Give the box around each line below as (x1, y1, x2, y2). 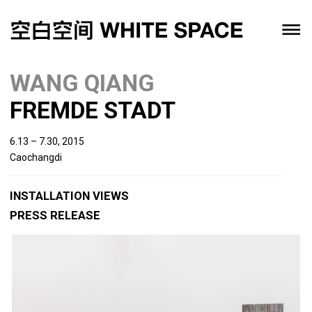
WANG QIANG (10, 70, 155, 97)
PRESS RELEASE (10, 208, 100, 222)
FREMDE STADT (10, 97, 175, 124)
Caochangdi (10, 152, 62, 163)
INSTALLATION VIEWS (10, 189, 129, 203)
